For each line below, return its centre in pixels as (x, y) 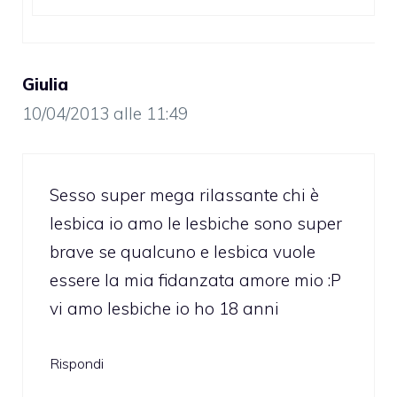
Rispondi (77, 363)
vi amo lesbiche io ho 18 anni (164, 309)
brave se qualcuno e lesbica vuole (183, 252)
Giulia (45, 84)
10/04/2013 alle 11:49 (105, 113)
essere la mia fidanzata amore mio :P (195, 280)
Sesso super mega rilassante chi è (184, 195)
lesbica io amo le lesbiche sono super (196, 224)
